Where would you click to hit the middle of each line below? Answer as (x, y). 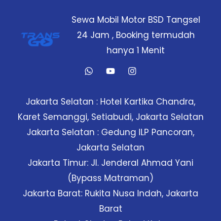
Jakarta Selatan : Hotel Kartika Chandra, (110, 101)
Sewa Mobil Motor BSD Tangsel (136, 19)
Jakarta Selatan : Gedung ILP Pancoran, (110, 132)
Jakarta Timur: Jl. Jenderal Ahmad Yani (110, 163)
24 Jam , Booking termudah (136, 35)
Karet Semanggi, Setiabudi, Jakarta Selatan (110, 117)
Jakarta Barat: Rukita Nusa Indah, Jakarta (110, 193)
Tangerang (37, 9)
